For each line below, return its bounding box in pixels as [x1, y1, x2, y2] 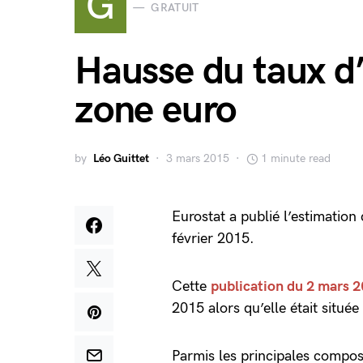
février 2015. [172, 230, 258, 247]
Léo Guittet [93, 152, 149, 165]
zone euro [75, 88, 237, 134]
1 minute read [261, 152, 331, 165]
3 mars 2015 [166, 152, 229, 165]
